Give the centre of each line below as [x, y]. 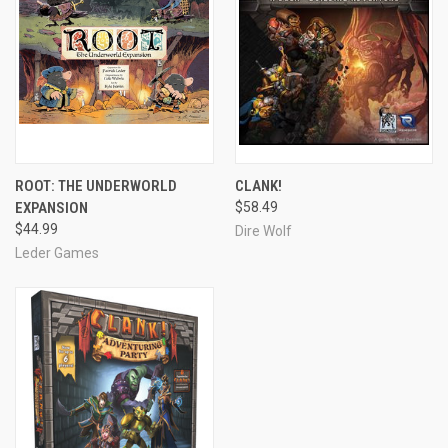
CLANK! [258, 185]
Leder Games [57, 252]
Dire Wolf [263, 230]
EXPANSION [51, 207]
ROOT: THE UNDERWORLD [96, 185]
